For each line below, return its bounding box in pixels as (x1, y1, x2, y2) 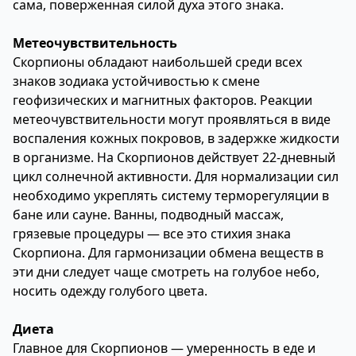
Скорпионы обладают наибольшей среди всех (13, 53, 302, 71)
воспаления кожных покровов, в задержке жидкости (13, 130, 339, 147)
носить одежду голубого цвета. (13, 282, 207, 300)
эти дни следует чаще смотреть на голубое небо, (13, 263, 319, 281)
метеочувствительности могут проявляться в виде (13, 110, 331, 128)
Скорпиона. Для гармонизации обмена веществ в (13, 244, 323, 261)
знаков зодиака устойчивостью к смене (13, 72, 260, 90)
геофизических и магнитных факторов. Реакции (13, 91, 312, 109)
